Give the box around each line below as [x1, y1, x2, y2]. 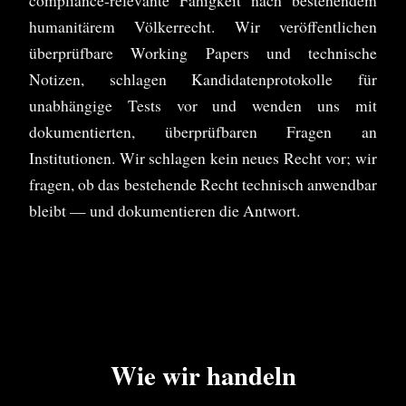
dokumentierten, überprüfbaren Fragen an [29, 121, 377, 143]
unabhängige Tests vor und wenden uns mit [29, 94, 377, 117]
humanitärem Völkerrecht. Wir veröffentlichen [29, 15, 377, 38]
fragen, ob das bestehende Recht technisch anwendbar [29, 173, 377, 196]
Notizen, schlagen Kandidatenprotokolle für [29, 68, 377, 91]
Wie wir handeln [110, 356, 296, 395]
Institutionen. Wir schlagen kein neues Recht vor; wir [29, 147, 377, 169]
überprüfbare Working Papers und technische [29, 42, 377, 64]
